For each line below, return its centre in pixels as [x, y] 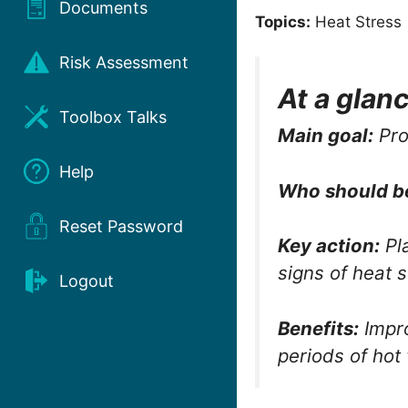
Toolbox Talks [113, 117]
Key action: [329, 246]
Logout [87, 280]
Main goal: [326, 136]
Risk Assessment [124, 62]
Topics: [283, 21]
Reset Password [121, 226]
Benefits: [318, 328]
